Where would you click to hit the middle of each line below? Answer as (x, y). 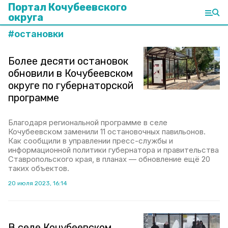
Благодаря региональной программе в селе (88, 122)
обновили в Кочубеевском (70, 73)
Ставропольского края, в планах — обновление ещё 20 (109, 159)
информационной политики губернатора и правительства (113, 150)
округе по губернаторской (71, 85)
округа (26, 17)
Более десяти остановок (68, 61)
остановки (39, 34)
